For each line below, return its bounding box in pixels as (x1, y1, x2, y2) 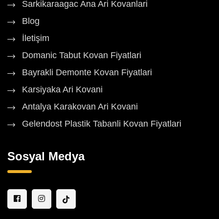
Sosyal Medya (7, 150, 85, 163)
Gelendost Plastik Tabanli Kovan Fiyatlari (22, 119, 181, 129)
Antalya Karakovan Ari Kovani (22, 102, 138, 112)
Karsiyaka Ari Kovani (22, 85, 103, 95)
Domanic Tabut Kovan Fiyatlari (22, 50, 141, 61)
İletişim (22, 33, 49, 44)
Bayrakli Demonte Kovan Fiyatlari (22, 67, 152, 78)
